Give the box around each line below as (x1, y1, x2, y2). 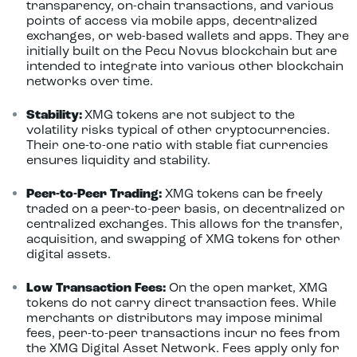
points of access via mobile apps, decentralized (25, 15, 317, 28)
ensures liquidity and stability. (25, 155, 210, 167)
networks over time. (25, 76, 153, 88)
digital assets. (25, 249, 111, 261)
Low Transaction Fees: (25, 282, 166, 295)
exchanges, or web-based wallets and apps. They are (25, 30, 349, 43)
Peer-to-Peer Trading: (25, 188, 162, 201)
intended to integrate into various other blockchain (25, 61, 343, 73)
